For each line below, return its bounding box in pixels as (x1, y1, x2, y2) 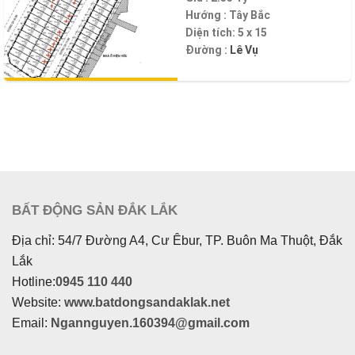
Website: (12, 295, 64, 309)
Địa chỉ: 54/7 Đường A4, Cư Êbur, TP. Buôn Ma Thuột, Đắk (12, 233, 342, 247)
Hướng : (185, 9, 229, 22)
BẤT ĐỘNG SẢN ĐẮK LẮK (12, 202, 177, 218)
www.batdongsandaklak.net (64, 295, 230, 309)
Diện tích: (185, 26, 238, 40)
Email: (12, 315, 51, 330)
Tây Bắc (229, 9, 270, 22)
